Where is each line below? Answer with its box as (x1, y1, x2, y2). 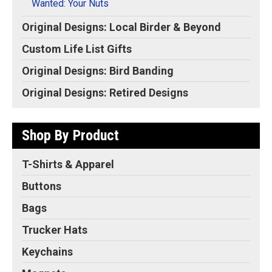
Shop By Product (22, 126, 119, 144)
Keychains (22, 245, 73, 258)
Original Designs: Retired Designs (22, 86, 188, 99)
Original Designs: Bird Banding (22, 64, 174, 77)
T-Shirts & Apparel (22, 157, 114, 171)
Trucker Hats (22, 223, 87, 236)
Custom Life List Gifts (22, 42, 132, 55)
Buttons (22, 179, 61, 192)
